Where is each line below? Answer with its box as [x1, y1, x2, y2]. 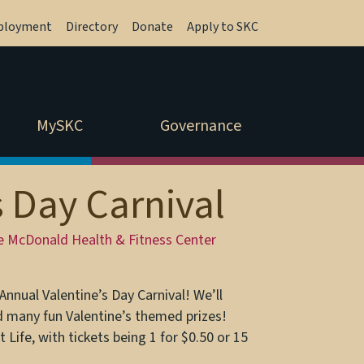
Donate [132, 17, 173, 36]
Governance [159, 115, 241, 138]
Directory [66, 17, 118, 36]
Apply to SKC [187, 17, 258, 36]
